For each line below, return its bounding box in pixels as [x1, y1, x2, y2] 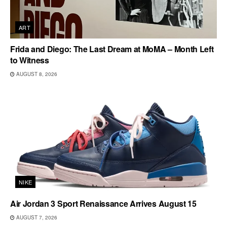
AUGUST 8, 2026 [15, 70, 57, 78]
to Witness [10, 54, 49, 66]
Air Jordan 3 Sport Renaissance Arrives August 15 [10, 197, 197, 209]
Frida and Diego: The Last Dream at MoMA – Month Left [10, 43, 214, 55]
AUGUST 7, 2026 [15, 213, 57, 221]
